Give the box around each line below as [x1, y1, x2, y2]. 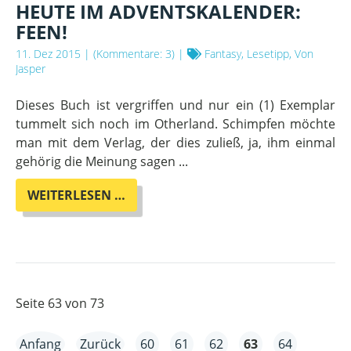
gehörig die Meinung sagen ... [16, 153, 188, 171]
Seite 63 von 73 [16, 295, 104, 313]
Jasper [16, 61, 45, 77]
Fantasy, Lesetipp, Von [201, 46, 313, 62]
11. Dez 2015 [16, 46, 81, 62]
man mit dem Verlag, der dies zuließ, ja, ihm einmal [16, 134, 335, 152]
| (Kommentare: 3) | [81, 46, 187, 62]
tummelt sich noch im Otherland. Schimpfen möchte [16, 115, 335, 133]
